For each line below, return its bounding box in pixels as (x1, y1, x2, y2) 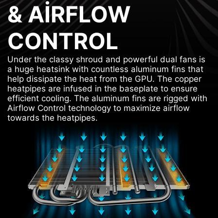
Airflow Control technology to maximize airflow (7, 103, 190, 113)
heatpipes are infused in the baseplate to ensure (7, 84, 198, 94)
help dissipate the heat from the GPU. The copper (7, 74, 201, 84)
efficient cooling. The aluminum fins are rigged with (7, 93, 207, 104)
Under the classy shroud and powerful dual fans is (7, 54, 205, 65)
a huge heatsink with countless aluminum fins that (7, 64, 203, 74)
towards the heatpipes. (7, 113, 98, 123)
